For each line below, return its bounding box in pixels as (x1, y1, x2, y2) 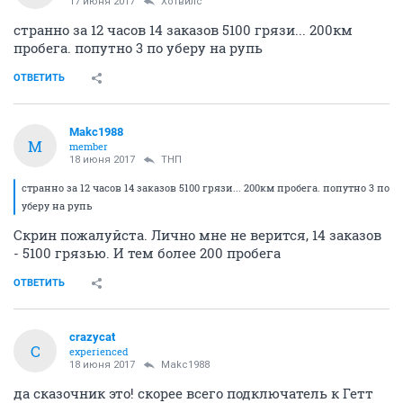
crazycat (69, 330, 115, 345)
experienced (69, 345, 129, 359)
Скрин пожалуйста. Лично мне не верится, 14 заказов (13, 226, 381, 245)
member (69, 139, 108, 154)
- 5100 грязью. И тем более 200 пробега (13, 244, 281, 263)
